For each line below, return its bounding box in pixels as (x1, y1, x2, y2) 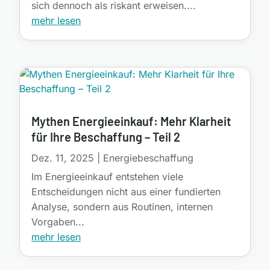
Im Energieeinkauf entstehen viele (31, 171, 183, 183)
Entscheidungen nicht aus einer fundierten (31, 186, 221, 198)
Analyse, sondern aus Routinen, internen (31, 201, 213, 213)
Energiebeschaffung (103, 152, 193, 165)
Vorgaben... (31, 216, 84, 228)
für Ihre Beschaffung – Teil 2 (31, 130, 180, 145)
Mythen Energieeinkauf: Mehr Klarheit (31, 114, 231, 129)
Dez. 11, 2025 (31, 152, 94, 165)
